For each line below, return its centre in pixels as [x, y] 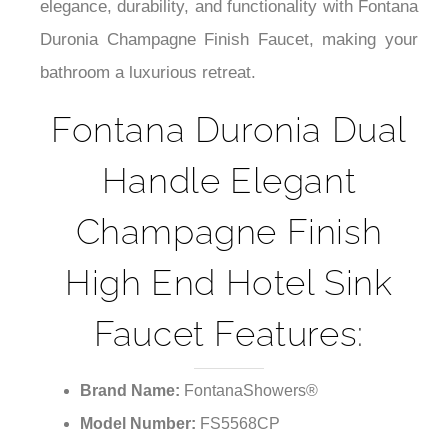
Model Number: [140, 424]
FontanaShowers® [251, 391]
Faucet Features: [229, 334]
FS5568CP [240, 424]
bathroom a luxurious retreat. [148, 73]
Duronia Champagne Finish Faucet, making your [229, 40]
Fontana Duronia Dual [228, 130]
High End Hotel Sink [229, 283]
